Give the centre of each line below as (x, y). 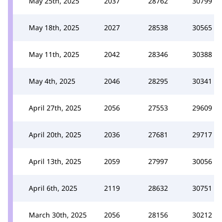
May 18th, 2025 (54, 27)
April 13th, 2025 (55, 161)
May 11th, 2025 (54, 54)
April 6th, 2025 (53, 188)
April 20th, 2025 (55, 134)
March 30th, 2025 (58, 215)
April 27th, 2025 (55, 108)
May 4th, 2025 (52, 81)
